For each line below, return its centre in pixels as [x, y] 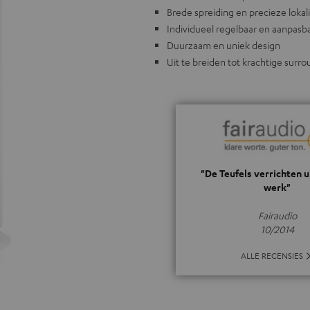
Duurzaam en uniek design [224, 45]
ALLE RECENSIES [272, 255]
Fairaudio [277, 215]
